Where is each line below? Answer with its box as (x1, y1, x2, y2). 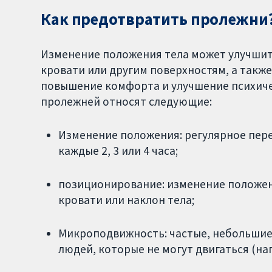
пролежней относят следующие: (41, 94, 212, 109)
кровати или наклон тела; (58, 192, 194, 207)
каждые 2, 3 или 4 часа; (58, 143, 178, 158)
